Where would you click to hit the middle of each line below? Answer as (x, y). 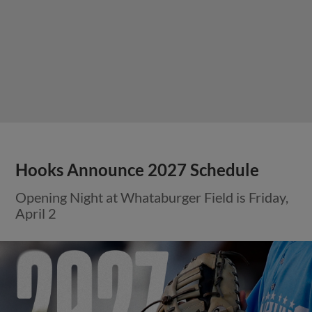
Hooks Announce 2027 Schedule (138, 170)
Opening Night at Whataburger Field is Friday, (152, 197)
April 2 (36, 213)
